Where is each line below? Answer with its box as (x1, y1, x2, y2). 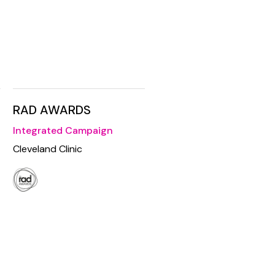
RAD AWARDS (13, 102, 91, 118)
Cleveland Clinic (13, 142, 82, 156)
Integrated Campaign (13, 124, 113, 137)
